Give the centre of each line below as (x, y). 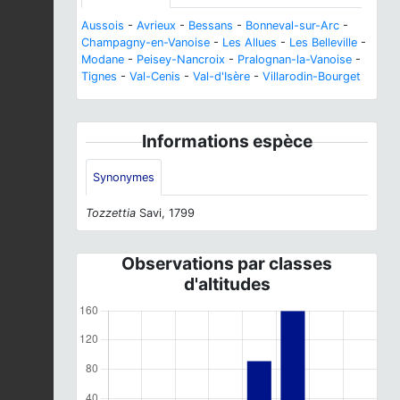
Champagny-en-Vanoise (146, 42)
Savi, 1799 (165, 212)
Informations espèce (227, 141)
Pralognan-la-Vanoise (295, 59)
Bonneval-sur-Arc (292, 25)
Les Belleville (323, 42)
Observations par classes (227, 263)
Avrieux (156, 25)
